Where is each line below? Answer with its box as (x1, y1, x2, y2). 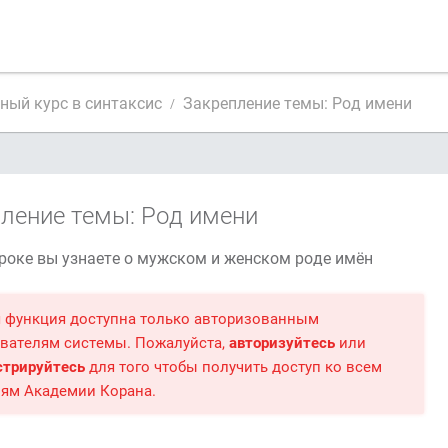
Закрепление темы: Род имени (183, 91, 412, 113)
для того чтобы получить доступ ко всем (85, 356, 382, 376)
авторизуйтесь (229, 332, 335, 352)
